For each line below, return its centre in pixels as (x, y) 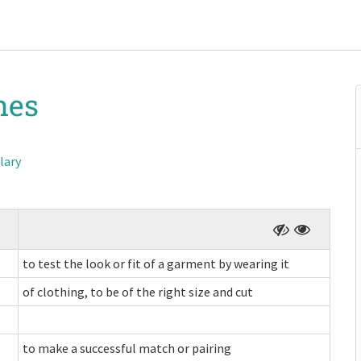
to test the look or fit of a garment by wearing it (156, 263)
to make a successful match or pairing (127, 348)
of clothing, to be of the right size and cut (138, 292)
